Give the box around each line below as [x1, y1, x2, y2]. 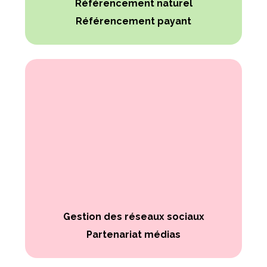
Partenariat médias [86, 229, 181, 241]
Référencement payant [76, 15, 191, 27]
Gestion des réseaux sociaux [63, 211, 204, 223]
